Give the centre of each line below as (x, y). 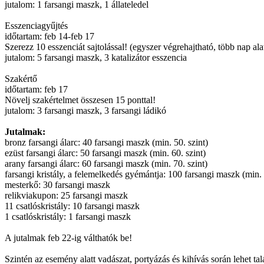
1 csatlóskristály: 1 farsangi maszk (68, 217)
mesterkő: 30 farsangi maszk (57, 185)
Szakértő (21, 79)
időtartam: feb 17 (36, 89)
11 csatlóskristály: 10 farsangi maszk (72, 206)
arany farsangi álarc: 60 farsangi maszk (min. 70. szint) (106, 164)
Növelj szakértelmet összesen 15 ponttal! (80, 100)
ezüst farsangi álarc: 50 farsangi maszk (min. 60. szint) (105, 153)
